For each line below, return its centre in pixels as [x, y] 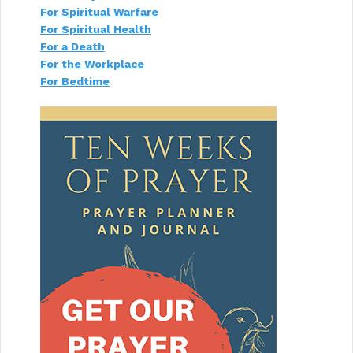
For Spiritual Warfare [99, 12]
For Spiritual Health [96, 30]
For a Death [72, 47]
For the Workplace [92, 64]
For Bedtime [75, 82]
